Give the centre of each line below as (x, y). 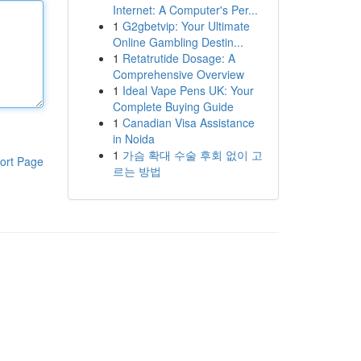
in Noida (133, 139)
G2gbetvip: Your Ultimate (186, 26)
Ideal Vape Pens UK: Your (188, 90)
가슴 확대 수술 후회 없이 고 (192, 155)
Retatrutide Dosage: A (178, 58)
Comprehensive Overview (178, 74)
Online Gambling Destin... (178, 42)
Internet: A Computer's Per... (185, 10)
